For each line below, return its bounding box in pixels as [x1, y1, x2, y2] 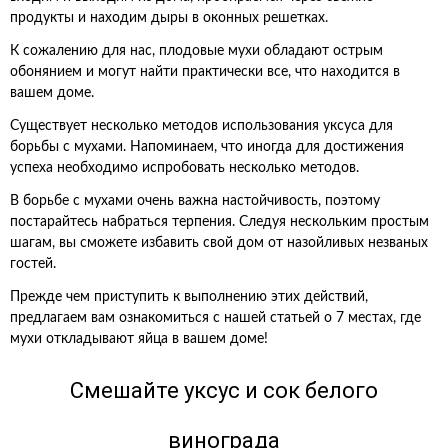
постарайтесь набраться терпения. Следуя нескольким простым [10, 215, 429, 229]
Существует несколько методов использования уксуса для [10, 119, 393, 133]
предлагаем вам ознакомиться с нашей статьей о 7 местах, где [10, 311, 421, 325]
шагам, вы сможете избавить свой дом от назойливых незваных [10, 236, 428, 250]
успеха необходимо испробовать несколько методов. [10, 161, 359, 175]
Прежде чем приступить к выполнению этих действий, [10, 290, 368, 304]
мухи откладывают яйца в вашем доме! [10, 332, 268, 346]
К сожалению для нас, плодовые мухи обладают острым [10, 44, 383, 58]
